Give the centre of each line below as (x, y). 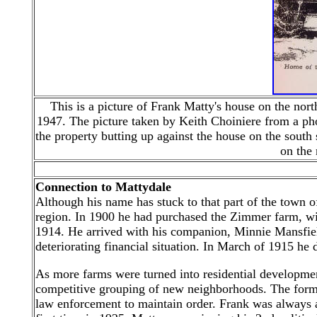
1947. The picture (84, 121)
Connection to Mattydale (103, 187)
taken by (155, 121)
